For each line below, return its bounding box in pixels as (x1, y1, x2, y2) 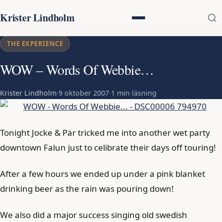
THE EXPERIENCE (6, 39, 63, 48)
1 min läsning (111, 88, 157, 98)
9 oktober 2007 (58, 88, 109, 98)
